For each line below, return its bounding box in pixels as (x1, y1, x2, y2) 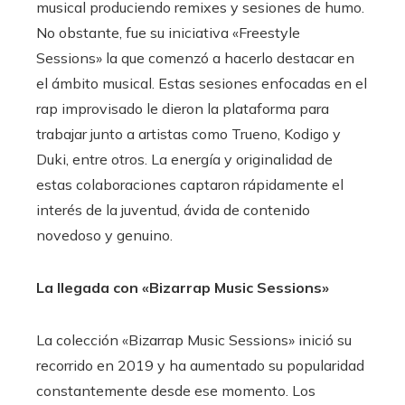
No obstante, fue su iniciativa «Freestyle (36, 24, 300, 42)
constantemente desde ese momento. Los (36, 381, 316, 400)
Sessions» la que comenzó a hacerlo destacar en (36, 49, 354, 68)
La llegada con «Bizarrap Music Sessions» (36, 278, 329, 297)
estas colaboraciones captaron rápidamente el (36, 175, 344, 194)
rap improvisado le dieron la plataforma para (36, 99, 329, 118)
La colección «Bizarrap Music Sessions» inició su (36, 331, 352, 350)
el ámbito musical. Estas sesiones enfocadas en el (36, 74, 367, 93)
